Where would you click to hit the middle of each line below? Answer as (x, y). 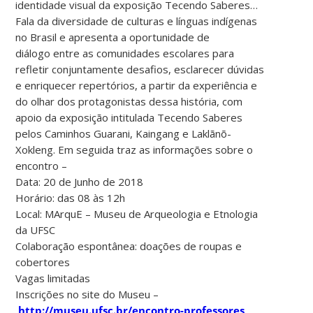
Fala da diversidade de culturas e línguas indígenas (137, 21)
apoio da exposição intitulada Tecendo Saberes (129, 118)
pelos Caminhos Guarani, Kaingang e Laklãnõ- (124, 134)
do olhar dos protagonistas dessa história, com (129, 102)
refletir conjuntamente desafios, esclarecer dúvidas (140, 70)
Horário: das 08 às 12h (71, 198)
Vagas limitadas (53, 278)
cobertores (43, 262)
